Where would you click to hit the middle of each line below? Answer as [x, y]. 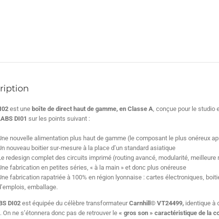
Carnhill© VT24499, [157, 203]
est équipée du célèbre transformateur [75, 203]
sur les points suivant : [58, 119]
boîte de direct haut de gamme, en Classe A [92, 109]
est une [20, 109]
